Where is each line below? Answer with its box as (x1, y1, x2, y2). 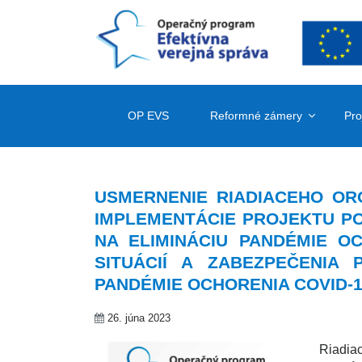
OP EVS (127, 108, 169, 122)
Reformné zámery (210, 108, 303, 122)
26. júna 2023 (104, 311, 170, 324)
